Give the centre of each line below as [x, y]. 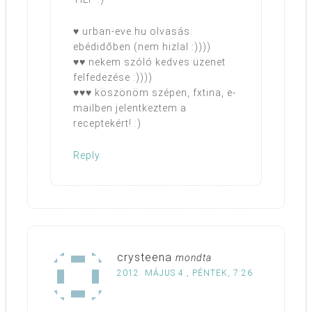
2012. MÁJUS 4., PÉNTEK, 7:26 [185, 273]
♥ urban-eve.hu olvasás [132, 32]
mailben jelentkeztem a [130, 108]
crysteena [145, 258]
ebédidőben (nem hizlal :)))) [142, 47]
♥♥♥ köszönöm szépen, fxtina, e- [155, 93]
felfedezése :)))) [113, 78]
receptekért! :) [107, 124]
